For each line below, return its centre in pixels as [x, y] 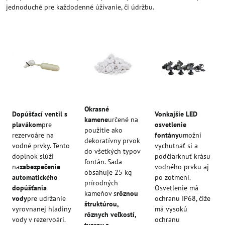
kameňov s [100, 193]
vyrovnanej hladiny [41, 209]
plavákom [27, 124]
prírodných [101, 183]
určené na [123, 119]
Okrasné [97, 109]
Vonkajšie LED [176, 114]
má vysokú [171, 209]
